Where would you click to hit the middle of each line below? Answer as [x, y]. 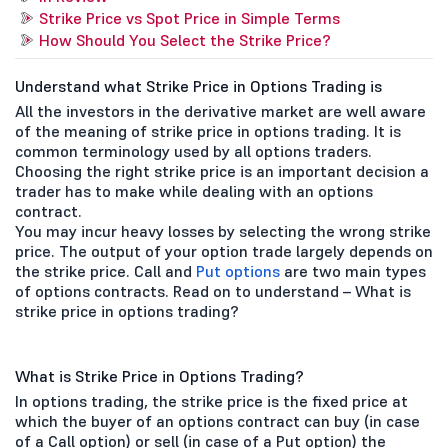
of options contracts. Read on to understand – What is [213, 290]
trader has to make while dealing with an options [194, 190]
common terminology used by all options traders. [193, 150]
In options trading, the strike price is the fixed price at [211, 400]
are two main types [353, 270]
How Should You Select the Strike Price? [185, 39]
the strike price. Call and [105, 270]
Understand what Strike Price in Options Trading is [198, 85]
